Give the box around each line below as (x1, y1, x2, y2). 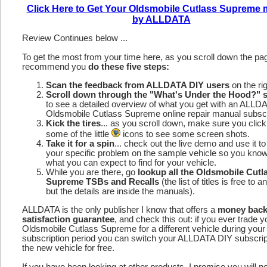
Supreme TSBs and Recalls (46, 177, 159, 187)
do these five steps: (88, 62, 169, 72)
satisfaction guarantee (22, 214, 114, 224)
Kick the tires (46, 119, 101, 129)
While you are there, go (46, 167, 138, 178)
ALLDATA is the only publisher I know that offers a (22, 204, 218, 215)
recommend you (22, 62, 88, 72)
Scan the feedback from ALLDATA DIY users (46, 80, 229, 91)
